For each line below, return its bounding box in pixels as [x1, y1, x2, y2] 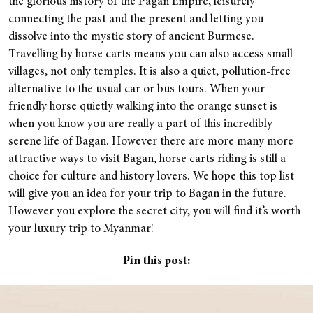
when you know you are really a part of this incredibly [8, 119, 272, 131]
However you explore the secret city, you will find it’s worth [8, 206, 300, 218]
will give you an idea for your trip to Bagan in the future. [8, 189, 286, 201]
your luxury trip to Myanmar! [8, 224, 154, 235]
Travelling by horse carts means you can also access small [8, 49, 293, 61]
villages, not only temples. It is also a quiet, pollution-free [8, 66, 291, 78]
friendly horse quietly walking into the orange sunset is [8, 101, 277, 113]
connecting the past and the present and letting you [8, 14, 263, 26]
